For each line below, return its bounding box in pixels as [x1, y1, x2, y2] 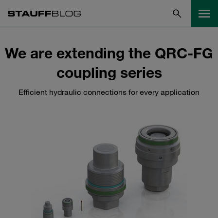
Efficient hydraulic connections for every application [18, 87, 200, 97]
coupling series [56, 63, 162, 81]
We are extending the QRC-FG [5, 44, 213, 62]
